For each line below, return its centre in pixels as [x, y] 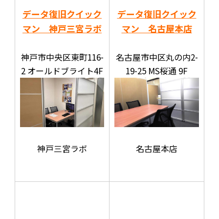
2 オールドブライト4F [62, 70]
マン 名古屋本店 [157, 28]
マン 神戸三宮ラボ [62, 28]
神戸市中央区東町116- [62, 57]
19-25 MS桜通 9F [157, 70]
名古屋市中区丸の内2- [157, 57]
